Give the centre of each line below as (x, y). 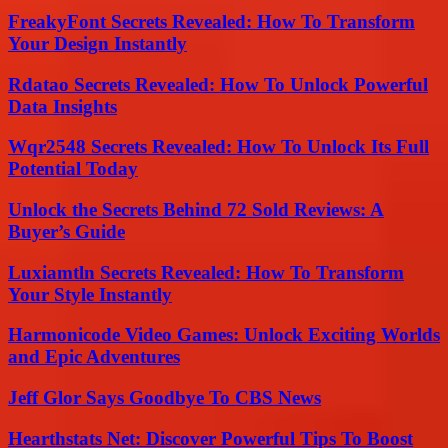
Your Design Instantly (97, 43)
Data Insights (62, 106)
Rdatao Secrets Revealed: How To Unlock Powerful (218, 84)
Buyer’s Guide (66, 231)
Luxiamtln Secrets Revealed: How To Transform (206, 272)
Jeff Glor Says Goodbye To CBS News (164, 398)
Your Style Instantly (90, 294)
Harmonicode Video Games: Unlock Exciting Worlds (224, 335)
